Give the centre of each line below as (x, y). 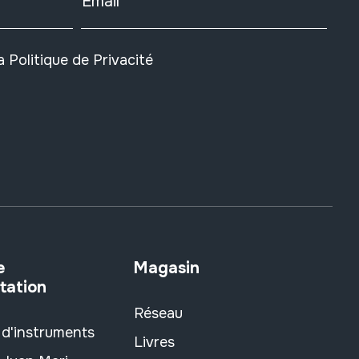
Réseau (158, 313)
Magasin (167, 268)
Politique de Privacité (81, 60)
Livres (154, 342)
